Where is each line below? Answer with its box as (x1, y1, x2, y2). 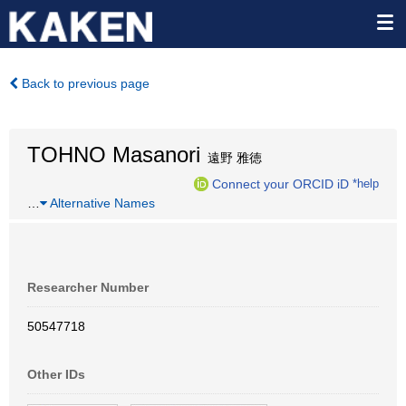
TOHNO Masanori (27, 142, 200, 167)
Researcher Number (27, 280, 149, 295)
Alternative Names (47, 196, 155, 210)
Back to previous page (18, 76, 150, 91)
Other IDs (27, 367, 85, 382)
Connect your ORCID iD (212, 176, 349, 191)
